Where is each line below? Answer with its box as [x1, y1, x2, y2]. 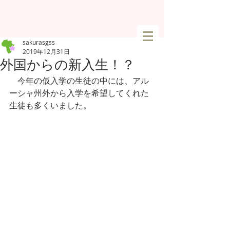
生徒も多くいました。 [9, 100, 91, 111]
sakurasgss [23, 38, 55, 46]
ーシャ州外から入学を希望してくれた [9, 87, 149, 99]
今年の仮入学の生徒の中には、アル [9, 75, 149, 86]
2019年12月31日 [23, 47, 70, 55]
